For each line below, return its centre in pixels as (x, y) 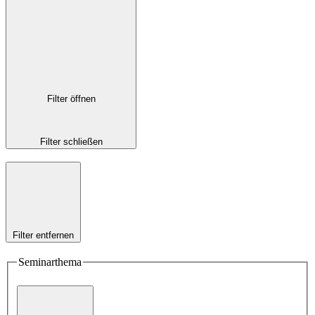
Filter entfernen (43, 236)
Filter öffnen (71, 99)
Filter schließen (71, 141)
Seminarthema (50, 262)
